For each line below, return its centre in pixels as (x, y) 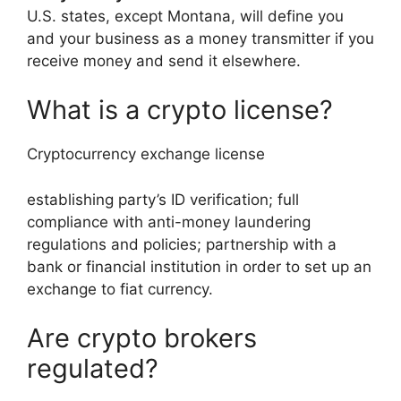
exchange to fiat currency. (120, 289)
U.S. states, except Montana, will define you (185, 16)
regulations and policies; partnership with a (182, 244)
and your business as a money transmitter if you (200, 38)
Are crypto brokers (142, 338)
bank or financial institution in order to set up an (199, 266)
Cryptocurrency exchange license (146, 154)
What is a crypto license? (180, 110)
